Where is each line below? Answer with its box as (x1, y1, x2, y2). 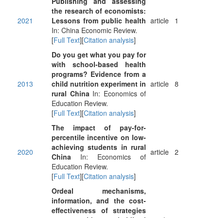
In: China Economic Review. (52, 25, 137, 35)
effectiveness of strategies (52, 205, 146, 215)
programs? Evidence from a (52, 69, 146, 79)
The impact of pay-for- (52, 123, 146, 132)
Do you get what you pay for (52, 50, 146, 59)
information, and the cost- (52, 196, 146, 205)
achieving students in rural (52, 142, 146, 152)
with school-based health (52, 59, 146, 69)
